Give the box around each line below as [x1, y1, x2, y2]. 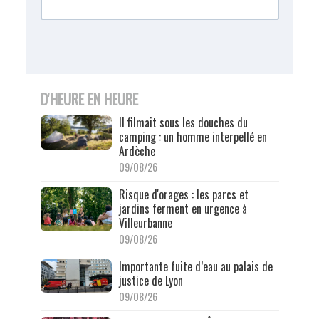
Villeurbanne [118, 214, 172, 231]
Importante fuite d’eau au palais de [118, 257, 273, 275]
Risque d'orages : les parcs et [118, 185, 249, 203]
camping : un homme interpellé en [118, 127, 267, 145]
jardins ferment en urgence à [118, 199, 247, 217]
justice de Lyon [118, 271, 183, 289]
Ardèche [118, 142, 155, 159]
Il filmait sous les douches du [118, 113, 248, 131]
